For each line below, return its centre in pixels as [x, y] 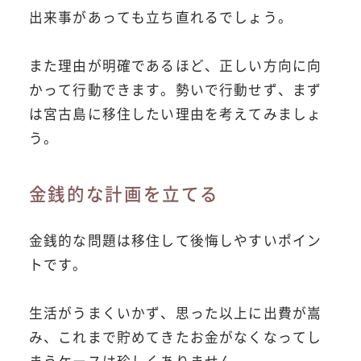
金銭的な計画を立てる [124, 193]
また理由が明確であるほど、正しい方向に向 [175, 65]
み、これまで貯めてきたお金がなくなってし [175, 337]
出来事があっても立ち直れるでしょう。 [160, 17]
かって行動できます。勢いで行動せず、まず [175, 89]
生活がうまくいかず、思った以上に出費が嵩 [175, 313]
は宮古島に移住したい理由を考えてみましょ [175, 113]
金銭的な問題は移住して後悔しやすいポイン [175, 241]
